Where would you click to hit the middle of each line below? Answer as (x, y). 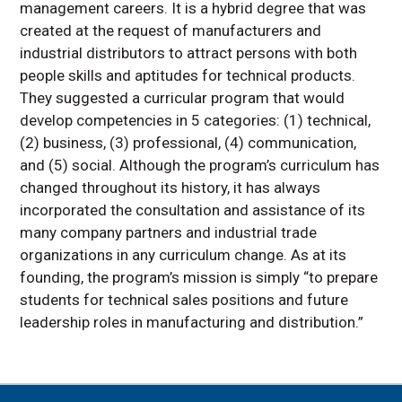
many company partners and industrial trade (169, 233)
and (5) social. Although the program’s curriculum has (200, 166)
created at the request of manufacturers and (171, 31)
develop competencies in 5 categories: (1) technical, (196, 121)
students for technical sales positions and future (184, 300)
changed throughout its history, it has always (170, 188)
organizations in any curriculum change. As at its (184, 255)
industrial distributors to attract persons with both (189, 53)
